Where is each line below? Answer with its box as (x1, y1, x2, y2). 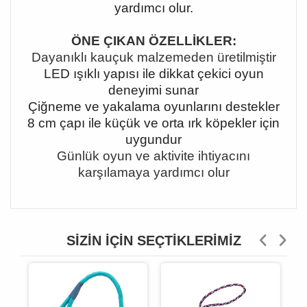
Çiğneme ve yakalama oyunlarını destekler (27, 99, 280, 114)
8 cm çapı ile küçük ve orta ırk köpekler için (27, 116, 280, 130)
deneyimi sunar (108, 83, 199, 97)
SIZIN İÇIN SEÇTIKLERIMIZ (66, 233, 241, 248)
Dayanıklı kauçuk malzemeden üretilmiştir (31, 50, 276, 64)
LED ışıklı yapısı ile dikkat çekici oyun (43, 66, 264, 81)
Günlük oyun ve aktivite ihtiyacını (57, 149, 250, 163)
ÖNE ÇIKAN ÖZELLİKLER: (71, 34, 236, 48)
